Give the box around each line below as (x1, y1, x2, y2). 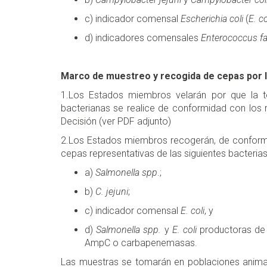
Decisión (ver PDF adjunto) (61, 116, 171, 128)
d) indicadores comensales (85, 32, 201, 44)
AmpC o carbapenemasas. (85, 237, 197, 249)
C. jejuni (95, 186, 128, 198)
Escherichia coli (181, 13, 243, 25)
